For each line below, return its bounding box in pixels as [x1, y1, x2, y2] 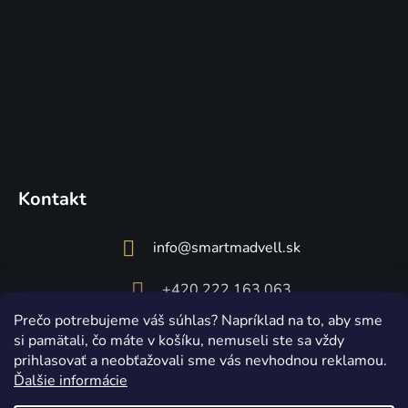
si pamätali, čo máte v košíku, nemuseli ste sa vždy [14, 331, 344, 351]
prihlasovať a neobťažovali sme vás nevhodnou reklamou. [14, 351, 387, 371]
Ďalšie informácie [14, 371, 127, 391]
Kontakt [18, 187, 87, 212]
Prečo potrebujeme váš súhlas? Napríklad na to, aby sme [14, 311, 382, 331]
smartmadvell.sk [191, 237, 301, 258]
